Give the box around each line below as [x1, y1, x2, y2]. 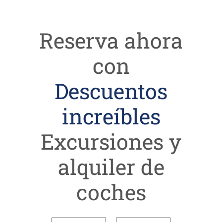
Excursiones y [41, 127, 181, 156]
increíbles [61, 102, 161, 130]
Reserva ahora [39, 26, 183, 55]
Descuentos [55, 76, 167, 105]
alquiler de [57, 152, 165, 181]
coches [76, 177, 146, 206]
